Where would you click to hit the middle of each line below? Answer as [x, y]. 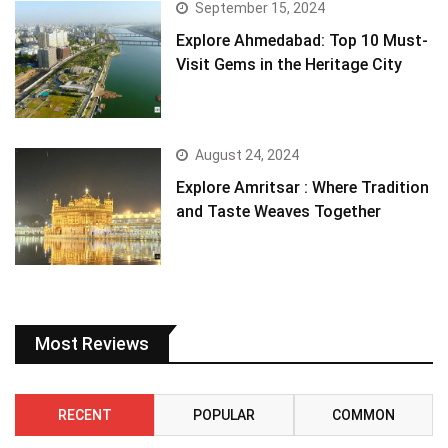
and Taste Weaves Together [279, 212]
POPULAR [223, 415]
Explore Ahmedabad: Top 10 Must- [302, 41]
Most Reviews [92, 344]
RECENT [84, 415]
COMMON [363, 415]
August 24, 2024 [247, 155]
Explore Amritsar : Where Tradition [303, 188]
